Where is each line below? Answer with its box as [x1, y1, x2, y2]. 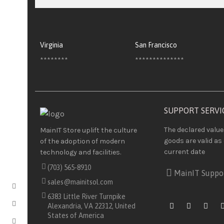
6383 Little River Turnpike [47, 192, 125, 200]
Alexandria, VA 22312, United [47, 201, 135, 210]
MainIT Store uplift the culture [40, 125, 137, 134]
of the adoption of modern [40, 136, 125, 145]
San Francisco [134, 41, 177, 49]
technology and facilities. [40, 147, 122, 156]
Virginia [40, 41, 63, 49]
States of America [47, 211, 104, 219]
